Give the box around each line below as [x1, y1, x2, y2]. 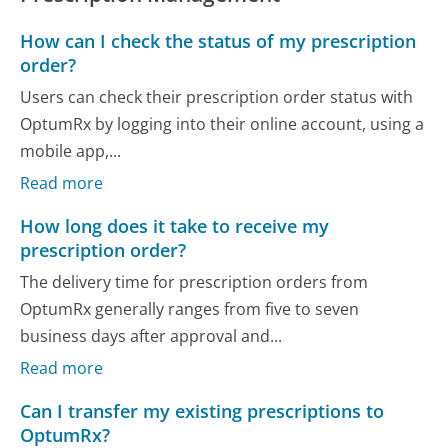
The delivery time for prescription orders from [20, 270, 369, 293]
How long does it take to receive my [20, 214, 330, 239]
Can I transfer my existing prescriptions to [20, 399, 385, 424]
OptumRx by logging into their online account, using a [20, 112, 425, 135]
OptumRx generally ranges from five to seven [20, 297, 360, 320]
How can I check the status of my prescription [20, 29, 417, 54]
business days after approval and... [20, 324, 283, 347]
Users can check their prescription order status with [20, 85, 414, 108]
